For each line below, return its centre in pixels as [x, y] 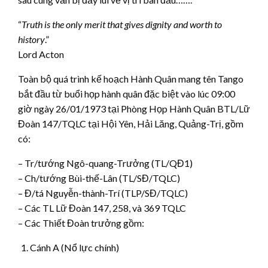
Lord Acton [41, 54]
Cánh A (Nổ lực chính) [74, 247]
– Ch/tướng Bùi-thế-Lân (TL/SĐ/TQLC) [99, 178]
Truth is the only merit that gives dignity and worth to [122, 24]
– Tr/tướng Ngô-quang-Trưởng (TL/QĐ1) [105, 163]
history [31, 39]
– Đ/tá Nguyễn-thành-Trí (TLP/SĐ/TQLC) [103, 193]
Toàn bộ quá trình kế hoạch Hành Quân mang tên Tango [131, 78]
